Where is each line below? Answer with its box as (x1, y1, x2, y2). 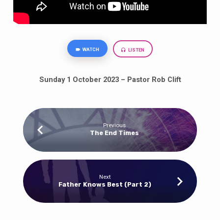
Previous (103, 121, 126, 129)
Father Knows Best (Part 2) (58, 181, 152, 189)
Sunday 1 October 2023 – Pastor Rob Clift (39, 75, 181, 84)
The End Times (90, 129, 139, 137)
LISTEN (127, 47, 145, 53)
